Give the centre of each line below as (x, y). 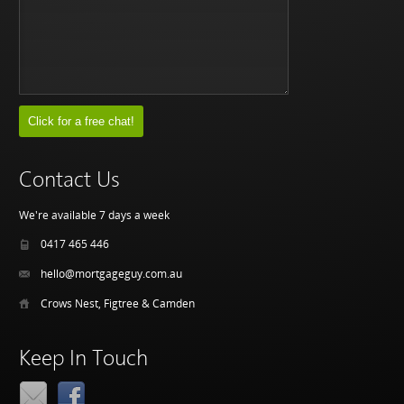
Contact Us (70, 180)
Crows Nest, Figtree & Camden (118, 303)
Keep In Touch (84, 359)
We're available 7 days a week (95, 215)
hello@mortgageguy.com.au (112, 273)
